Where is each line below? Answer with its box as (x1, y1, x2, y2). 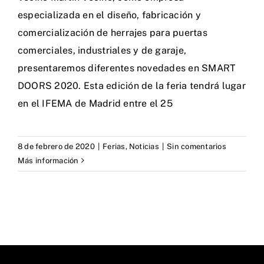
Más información (18, 156, 79, 165)
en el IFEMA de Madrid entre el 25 (18, 97, 173, 109)
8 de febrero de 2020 (18, 141, 95, 151)
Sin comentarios (167, 141, 226, 151)
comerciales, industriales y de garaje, (18, 44, 187, 56)
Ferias (103, 141, 126, 151)
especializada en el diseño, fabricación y (18, 9, 201, 21)
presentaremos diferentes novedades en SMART (18, 62, 236, 74)
